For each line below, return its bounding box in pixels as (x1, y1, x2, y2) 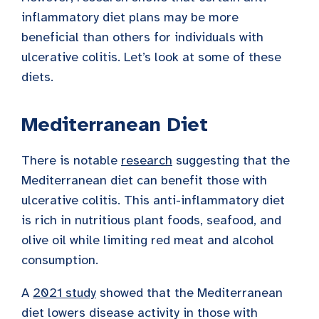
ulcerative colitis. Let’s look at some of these (21, 48, 281, 65)
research (121, 152, 172, 168)
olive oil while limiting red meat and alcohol (21, 231, 274, 248)
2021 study (33, 284, 96, 300)
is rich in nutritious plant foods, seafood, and (21, 211, 281, 228)
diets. (21, 68, 53, 85)
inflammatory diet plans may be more (21, 9, 239, 25)
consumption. (21, 251, 98, 268)
